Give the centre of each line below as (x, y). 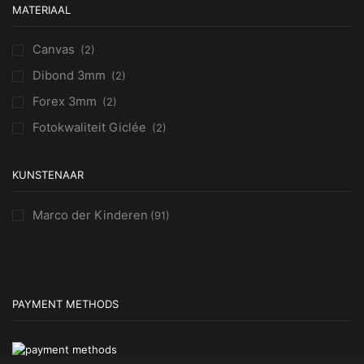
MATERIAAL (41, 10)
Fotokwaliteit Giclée (89, 128)
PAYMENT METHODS (65, 303)
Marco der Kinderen (90, 215)
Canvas (54, 50)
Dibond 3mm (69, 76)
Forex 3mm (65, 102)
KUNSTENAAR (48, 175)
